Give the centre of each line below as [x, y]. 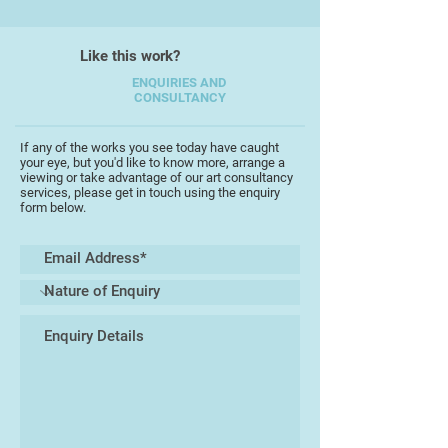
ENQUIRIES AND [179, 82]
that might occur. [96, 37]
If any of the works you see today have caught [149, 147]
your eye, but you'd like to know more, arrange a [152, 162]
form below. [53, 207]
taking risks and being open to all [150, 15]
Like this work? [130, 56]
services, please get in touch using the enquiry [150, 192]
